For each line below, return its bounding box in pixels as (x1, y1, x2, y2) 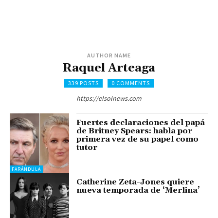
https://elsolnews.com (76, 93, 142, 103)
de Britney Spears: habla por (76, 126, 193, 136)
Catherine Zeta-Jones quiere (76, 177, 195, 187)
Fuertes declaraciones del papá (76, 117, 205, 127)
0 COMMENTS (111, 79, 150, 87)
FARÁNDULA (12, 166, 41, 173)
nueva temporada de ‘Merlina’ (76, 185, 200, 196)
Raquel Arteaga (63, 60, 155, 75)
